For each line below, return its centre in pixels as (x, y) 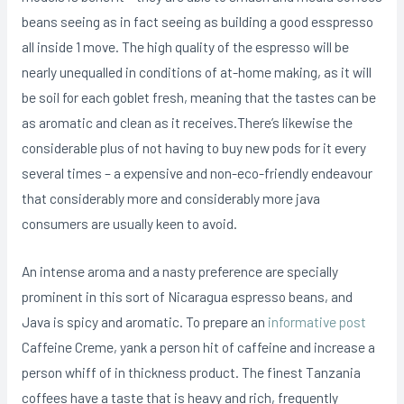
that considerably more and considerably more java (170, 198)
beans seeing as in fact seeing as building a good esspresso (197, 21)
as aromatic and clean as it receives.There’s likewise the (187, 122)
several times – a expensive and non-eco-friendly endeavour (197, 173)
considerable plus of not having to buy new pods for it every (193, 147)
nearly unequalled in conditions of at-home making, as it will (196, 72)
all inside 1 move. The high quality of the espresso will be (185, 46)
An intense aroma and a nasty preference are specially (179, 271)
